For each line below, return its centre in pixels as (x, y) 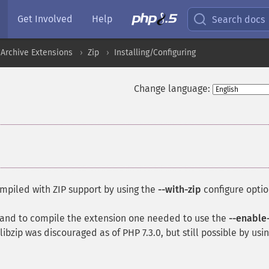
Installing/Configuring (155, 53)
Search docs (239, 19)
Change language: (172, 89)
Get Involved (45, 19)
